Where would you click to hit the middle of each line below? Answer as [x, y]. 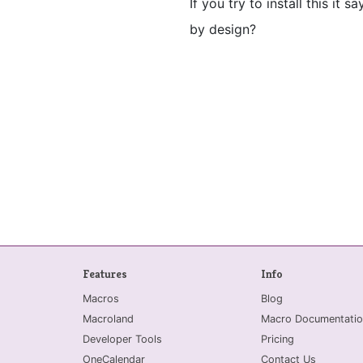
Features [105, 273]
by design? [223, 29]
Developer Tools [122, 339]
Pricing [278, 339]
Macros [101, 298]
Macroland [108, 318]
